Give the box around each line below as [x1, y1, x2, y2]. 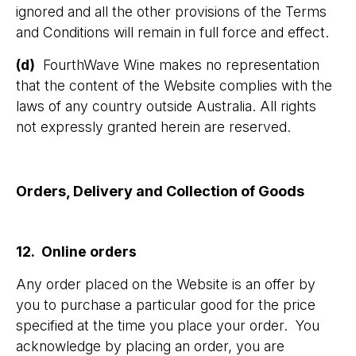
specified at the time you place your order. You [16, 317, 319, 334]
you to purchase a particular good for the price [16, 296, 315, 313]
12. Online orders [16, 243, 137, 260]
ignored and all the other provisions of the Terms [16, 3, 327, 20]
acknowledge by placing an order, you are [16, 338, 284, 354]
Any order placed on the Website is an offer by [16, 276, 315, 292]
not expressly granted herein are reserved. [16, 118, 291, 135]
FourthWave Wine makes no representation [35, 56, 319, 73]
